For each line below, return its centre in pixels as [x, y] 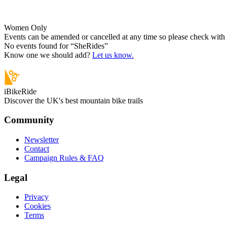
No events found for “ [39, 46]
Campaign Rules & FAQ [64, 158]
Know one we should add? [47, 55]
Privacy [36, 197]
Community [29, 120]
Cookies [37, 206]
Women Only [26, 27]
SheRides [89, 46]
